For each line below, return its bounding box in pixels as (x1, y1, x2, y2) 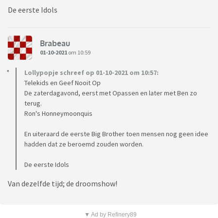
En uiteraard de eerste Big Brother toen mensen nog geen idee (24, 129, 208, 139)
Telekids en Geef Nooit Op (24, 78, 101, 88)
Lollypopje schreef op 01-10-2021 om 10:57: (24, 68, 159, 77)
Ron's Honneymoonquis (24, 109, 92, 118)
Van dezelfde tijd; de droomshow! (8, 179, 117, 189)
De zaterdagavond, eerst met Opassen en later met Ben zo (24, 89, 197, 98)
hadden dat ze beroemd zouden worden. (24, 140, 144, 149)
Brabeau (40, 38, 70, 48)
